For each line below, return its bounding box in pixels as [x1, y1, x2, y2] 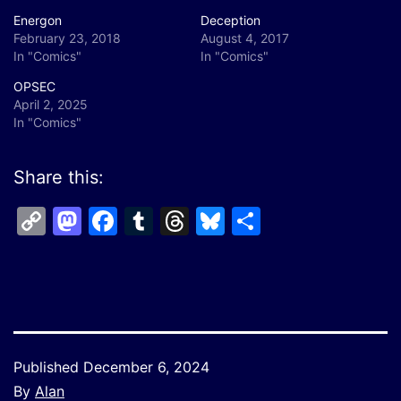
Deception [200, 12, 260, 28]
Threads [189, 202, 301, 238]
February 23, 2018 [13, 30, 121, 46]
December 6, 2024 [83, 357, 209, 376]
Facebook [117, 202, 251, 238]
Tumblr [153, 202, 248, 238]
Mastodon [81, 202, 218, 238]
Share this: [13, 166, 104, 188]
